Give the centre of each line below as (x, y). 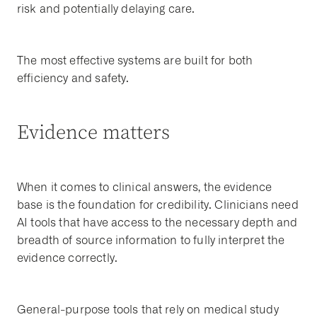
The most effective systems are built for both (135, 61)
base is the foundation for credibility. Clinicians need (158, 205)
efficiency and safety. (73, 79)
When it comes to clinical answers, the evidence (145, 188)
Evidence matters (94, 133)
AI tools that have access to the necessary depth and (157, 223)
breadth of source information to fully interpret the (151, 241)
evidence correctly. (68, 258)
